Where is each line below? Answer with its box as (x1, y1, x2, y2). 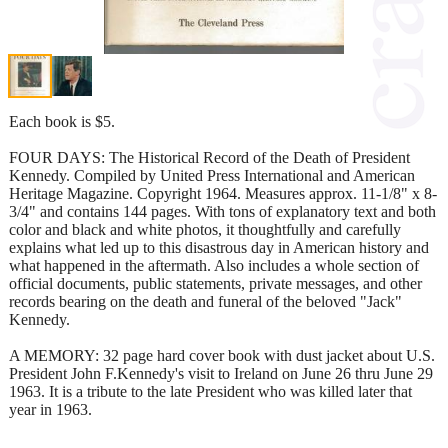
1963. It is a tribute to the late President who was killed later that (9, 382, 412, 400)
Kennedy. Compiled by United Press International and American (9, 166, 415, 184)
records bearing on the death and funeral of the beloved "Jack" (9, 292, 402, 310)
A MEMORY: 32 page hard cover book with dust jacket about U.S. (9, 346, 435, 364)
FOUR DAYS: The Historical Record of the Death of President (9, 148, 410, 166)
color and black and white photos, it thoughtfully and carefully (9, 220, 401, 238)
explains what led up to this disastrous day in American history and (9, 238, 429, 256)
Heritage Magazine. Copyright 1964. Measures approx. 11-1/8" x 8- (9, 184, 437, 202)
